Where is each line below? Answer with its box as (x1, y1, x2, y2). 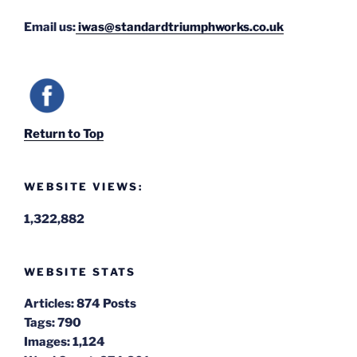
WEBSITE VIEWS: (24, 180, 143, 194)
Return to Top (24, 127, 104, 142)
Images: (24, 335, 70, 350)
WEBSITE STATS (24, 265, 136, 278)
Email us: (24, 19, 76, 34)
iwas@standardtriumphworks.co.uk (76, 19, 284, 34)
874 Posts (76, 296, 136, 312)
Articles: (24, 296, 74, 312)
